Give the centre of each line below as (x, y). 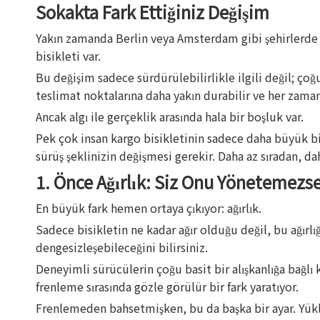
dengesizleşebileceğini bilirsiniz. (122, 247)
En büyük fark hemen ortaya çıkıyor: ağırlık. (149, 208)
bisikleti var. (68, 56)
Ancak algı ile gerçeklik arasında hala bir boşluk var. (170, 116)
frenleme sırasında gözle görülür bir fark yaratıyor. (167, 286)
